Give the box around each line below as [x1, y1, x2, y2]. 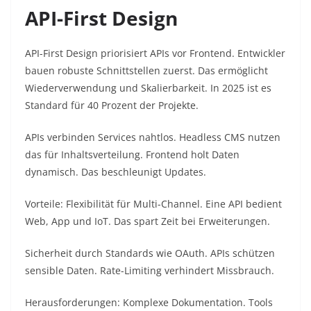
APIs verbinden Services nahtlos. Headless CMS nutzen [25, 131, 280, 144]
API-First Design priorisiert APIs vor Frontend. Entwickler [25, 47, 285, 60]
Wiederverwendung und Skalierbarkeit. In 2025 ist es [25, 81, 271, 95]
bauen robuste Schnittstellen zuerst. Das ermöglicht [25, 64, 268, 78]
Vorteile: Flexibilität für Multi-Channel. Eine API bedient [25, 197, 282, 211]
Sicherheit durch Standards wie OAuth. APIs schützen [25, 246, 275, 260]
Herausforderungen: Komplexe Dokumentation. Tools [25, 296, 273, 310]
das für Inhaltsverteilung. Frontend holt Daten [25, 148, 239, 162]
